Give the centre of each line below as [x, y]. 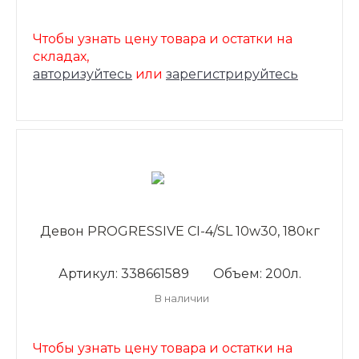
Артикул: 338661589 [123, 274]
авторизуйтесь [83, 74]
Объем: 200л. [257, 274]
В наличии [182, 298]
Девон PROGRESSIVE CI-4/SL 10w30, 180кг [179, 231]
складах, [61, 56]
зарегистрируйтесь [232, 74]
